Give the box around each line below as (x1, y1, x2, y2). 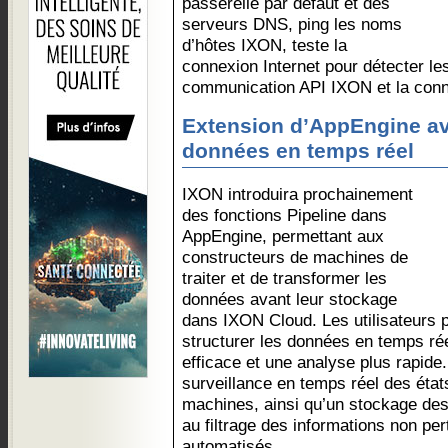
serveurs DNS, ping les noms (182, 14, 402, 34)
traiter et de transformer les (182, 268, 387, 288)
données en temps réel (182, 139, 414, 163)
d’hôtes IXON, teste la (182, 35, 347, 55)
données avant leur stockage (182, 289, 397, 309)
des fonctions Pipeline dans (182, 205, 387, 225)
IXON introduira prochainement (182, 184, 413, 204)
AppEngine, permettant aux (182, 226, 384, 246)
